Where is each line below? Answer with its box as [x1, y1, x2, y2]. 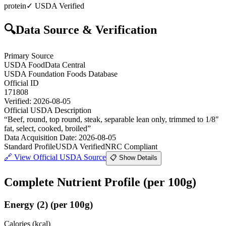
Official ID [4, 78, 39, 87]
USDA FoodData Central [4, 60, 85, 69]
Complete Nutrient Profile [4, 175, 143, 189]
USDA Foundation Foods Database [4, 69, 118, 78]
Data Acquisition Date [4, 133, 75, 142]
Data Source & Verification [16, 23, 157, 36]
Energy [4, 199, 34, 210]
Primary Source [4, 51, 53, 60]
